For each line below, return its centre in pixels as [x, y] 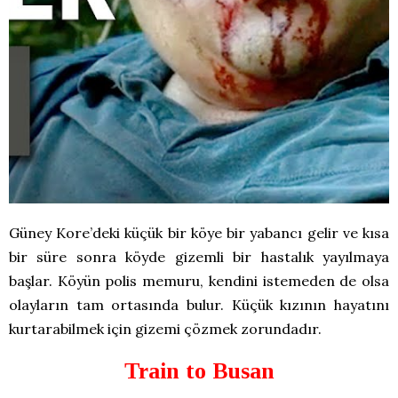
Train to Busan [199, 371]
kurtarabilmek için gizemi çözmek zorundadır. [165, 329]
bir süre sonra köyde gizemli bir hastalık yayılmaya [199, 257]
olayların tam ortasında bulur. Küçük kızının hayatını [199, 305]
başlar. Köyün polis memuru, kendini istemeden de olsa [199, 281]
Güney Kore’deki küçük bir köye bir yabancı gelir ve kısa [199, 233]
